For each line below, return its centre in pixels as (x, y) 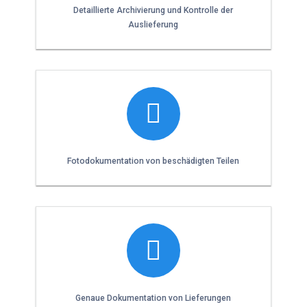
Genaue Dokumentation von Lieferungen (153, 298)
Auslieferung (153, 24)
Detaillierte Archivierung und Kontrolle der (153, 10)
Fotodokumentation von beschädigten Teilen (153, 161)
